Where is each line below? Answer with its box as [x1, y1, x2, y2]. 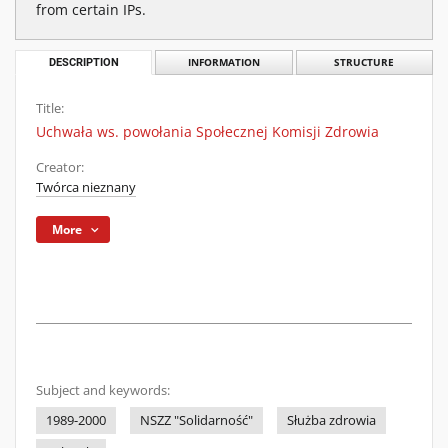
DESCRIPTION [48, 56, 119, 69]
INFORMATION [187, 56, 260, 69]
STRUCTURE [334, 56, 395, 69]
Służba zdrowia [287, 412, 376, 429]
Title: [36, 100, 64, 117]
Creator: [36, 159, 84, 176]
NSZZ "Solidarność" [140, 412, 253, 429]
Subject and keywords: [36, 382, 170, 399]
